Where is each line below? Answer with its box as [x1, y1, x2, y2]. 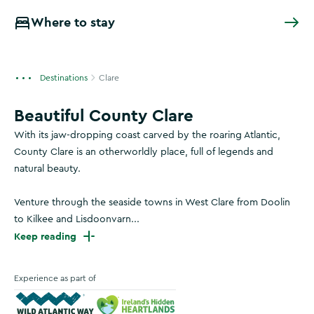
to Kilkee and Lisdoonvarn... [14, 214, 139, 224]
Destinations [40, 74, 88, 82]
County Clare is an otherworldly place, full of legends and [14, 147, 273, 157]
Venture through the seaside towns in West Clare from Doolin [14, 198, 290, 207]
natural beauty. [14, 164, 81, 174]
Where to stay [31, 14, 115, 30]
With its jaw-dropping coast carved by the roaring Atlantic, [14, 130, 280, 140]
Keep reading [14, 230, 76, 243]
